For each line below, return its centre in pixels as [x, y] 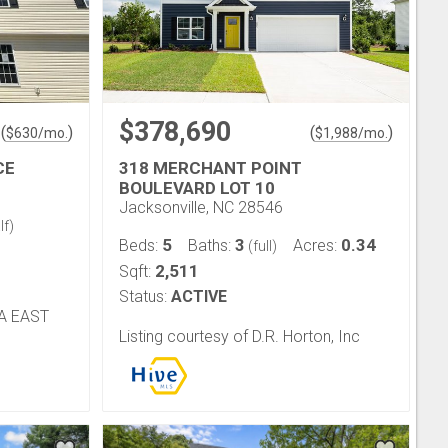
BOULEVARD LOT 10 [197, 188]
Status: [143, 296]
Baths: [211, 245]
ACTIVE [199, 296]
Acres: [317, 245]
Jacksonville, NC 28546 [201, 207]
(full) [261, 246]
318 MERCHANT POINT [210, 168]
